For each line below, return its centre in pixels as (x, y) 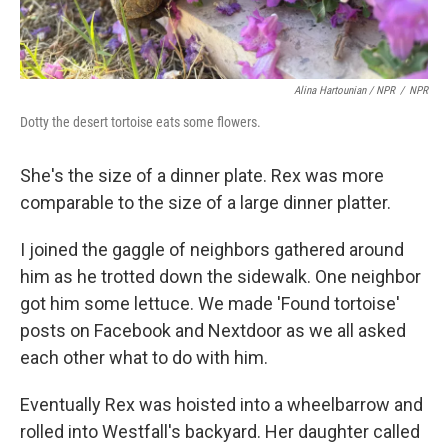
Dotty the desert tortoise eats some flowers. (140, 122)
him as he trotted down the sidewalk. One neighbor (220, 277)
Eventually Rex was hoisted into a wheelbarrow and (221, 405)
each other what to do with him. (144, 358)
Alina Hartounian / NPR (344, 91)
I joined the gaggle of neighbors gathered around (212, 250)
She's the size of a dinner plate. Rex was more (202, 176)
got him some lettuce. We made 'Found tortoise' (210, 304)
